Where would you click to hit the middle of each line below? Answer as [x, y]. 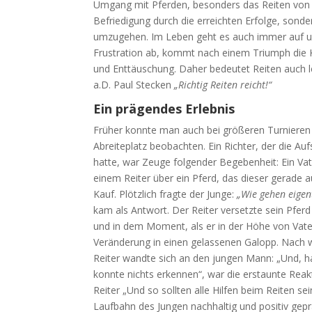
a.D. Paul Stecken [134, 84]
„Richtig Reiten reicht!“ [223, 84]
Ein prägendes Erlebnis [164, 108]
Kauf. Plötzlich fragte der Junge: [165, 194]
